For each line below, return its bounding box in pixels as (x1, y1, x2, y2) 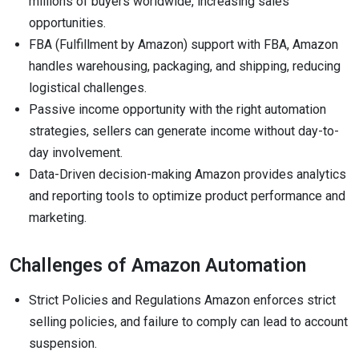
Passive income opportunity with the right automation (29, 102, 326, 118)
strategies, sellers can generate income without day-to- (29, 123, 339, 139)
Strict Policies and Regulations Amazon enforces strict (29, 292, 336, 309)
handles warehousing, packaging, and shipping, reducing (29, 58, 341, 75)
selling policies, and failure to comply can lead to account (29, 314, 348, 330)
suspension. (29, 336, 97, 352)
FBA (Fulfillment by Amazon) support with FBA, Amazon (29, 37, 338, 53)
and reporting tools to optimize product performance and (29, 188, 345, 204)
